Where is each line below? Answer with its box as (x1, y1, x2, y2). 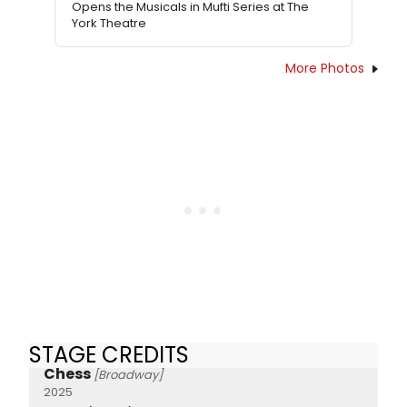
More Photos (285, 59, 364, 78)
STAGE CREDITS (29, 340, 189, 371)
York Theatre (72, 15, 146, 33)
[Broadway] (94, 365, 163, 383)
